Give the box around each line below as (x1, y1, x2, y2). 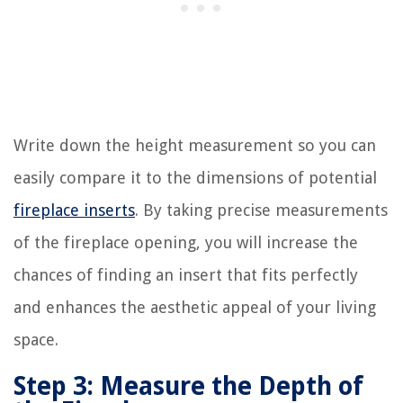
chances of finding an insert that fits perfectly (13, 264, 358, 284)
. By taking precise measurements (135, 200, 388, 219)
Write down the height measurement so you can (13, 135, 376, 155)
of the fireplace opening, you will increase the (13, 232, 358, 252)
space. (13, 329, 58, 349)
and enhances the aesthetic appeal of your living (13, 297, 376, 317)
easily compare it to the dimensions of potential (13, 167, 377, 187)
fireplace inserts (13, 200, 135, 219)
